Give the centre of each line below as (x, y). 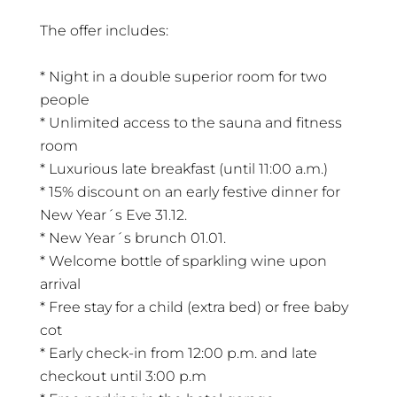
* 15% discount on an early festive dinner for (190, 191)
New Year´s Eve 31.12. (113, 214)
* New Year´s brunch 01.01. (132, 237)
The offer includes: (104, 30)
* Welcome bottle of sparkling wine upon (183, 261)
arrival (60, 284)
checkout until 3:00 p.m (123, 376)
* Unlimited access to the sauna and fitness (191, 122)
